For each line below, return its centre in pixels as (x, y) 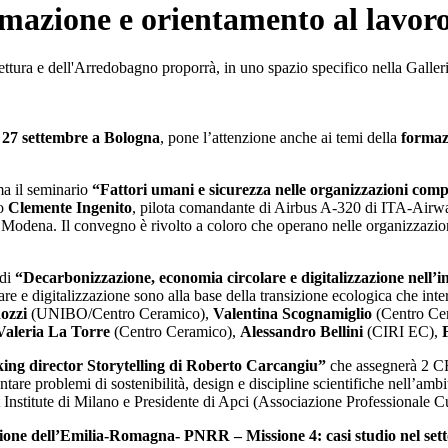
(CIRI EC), (402, 332)
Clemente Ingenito (70, 208)
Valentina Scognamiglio (292, 314)
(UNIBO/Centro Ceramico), (120, 314)
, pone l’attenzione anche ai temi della (280, 138)
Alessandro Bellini (301, 332)
